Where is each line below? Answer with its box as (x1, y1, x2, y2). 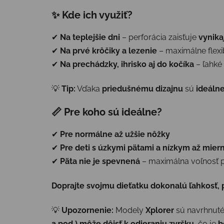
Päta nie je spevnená (60, 156, 140, 166)
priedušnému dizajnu (102, 83, 183, 93)
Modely (113, 205, 145, 215)
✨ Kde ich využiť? (51, 8, 132, 21)
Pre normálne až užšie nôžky (60, 129, 170, 139)
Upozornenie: (61, 205, 113, 215)
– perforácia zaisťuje (120, 32, 198, 42)
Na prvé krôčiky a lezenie (60, 45, 157, 55)
